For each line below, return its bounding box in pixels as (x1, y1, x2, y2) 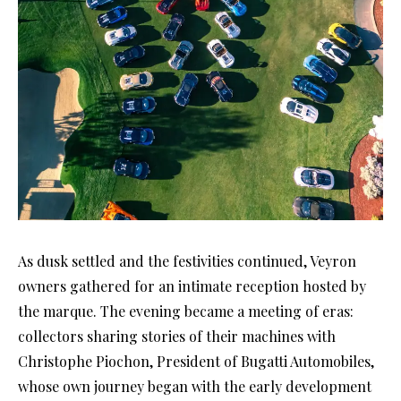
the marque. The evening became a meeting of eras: (18, 302, 354, 321)
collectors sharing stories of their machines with (18, 327, 336, 346)
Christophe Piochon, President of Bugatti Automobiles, (18, 352, 374, 371)
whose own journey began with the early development (18, 377, 371, 397)
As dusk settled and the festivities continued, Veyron (18, 252, 356, 271)
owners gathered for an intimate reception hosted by (18, 277, 366, 296)
